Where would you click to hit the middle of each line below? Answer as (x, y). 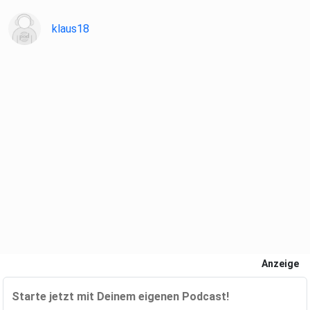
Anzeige (280, 264)
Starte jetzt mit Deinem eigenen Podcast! (120, 297)
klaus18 (71, 29)
